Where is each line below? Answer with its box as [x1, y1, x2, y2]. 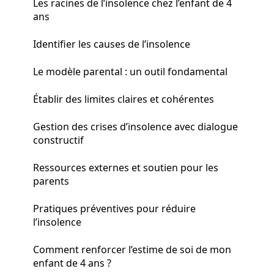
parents [33, 174, 69, 188]
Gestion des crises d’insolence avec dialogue [33, 119, 238, 133]
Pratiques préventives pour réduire [33, 201, 196, 215]
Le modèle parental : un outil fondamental [33, 64, 228, 78]
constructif [33, 133, 84, 147]
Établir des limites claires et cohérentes [33, 92, 214, 106]
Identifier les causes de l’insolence [33, 37, 190, 51]
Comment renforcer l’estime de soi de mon [33, 242, 231, 256]
